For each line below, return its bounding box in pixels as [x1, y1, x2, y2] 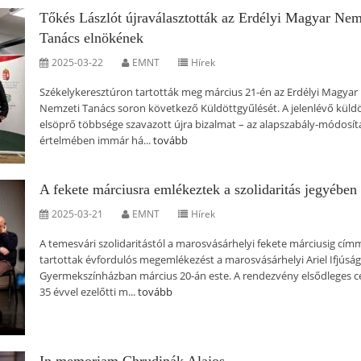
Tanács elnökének [39, 30, 143, 46]
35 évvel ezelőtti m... [39, 284, 138, 299]
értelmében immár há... [39, 133, 153, 147]
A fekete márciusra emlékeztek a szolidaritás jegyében [39, 181, 357, 197]
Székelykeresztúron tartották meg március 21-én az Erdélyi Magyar [39, 85, 358, 99]
